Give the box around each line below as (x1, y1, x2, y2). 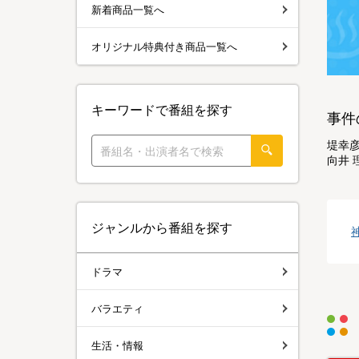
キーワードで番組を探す (91, 102, 232, 118)
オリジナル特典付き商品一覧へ (91, 39, 237, 53)
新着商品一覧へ (91, 2, 164, 16)
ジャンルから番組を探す (91, 220, 232, 236)
